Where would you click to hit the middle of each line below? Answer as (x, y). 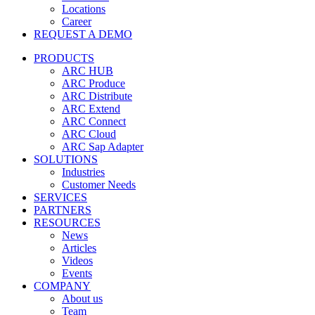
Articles (79, 248)
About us (82, 298)
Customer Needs (99, 185)
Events (77, 273)
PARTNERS (63, 210)
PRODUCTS (64, 58)
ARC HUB (88, 71)
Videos (77, 261)
